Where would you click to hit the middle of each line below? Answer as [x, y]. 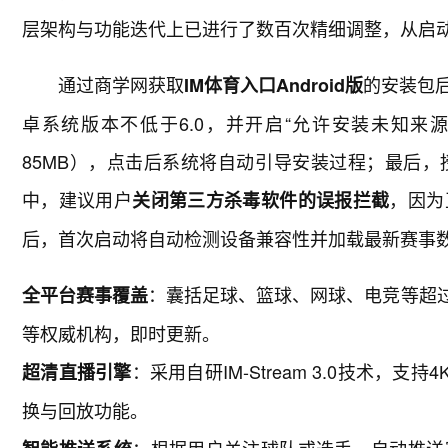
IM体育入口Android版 [273, 85]
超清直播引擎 [77, 372]
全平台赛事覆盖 [85, 295]
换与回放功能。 [85, 410]
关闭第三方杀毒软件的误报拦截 [261, 200]
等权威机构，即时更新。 [121, 333]
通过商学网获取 [121, 84]
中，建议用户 [77, 199]
